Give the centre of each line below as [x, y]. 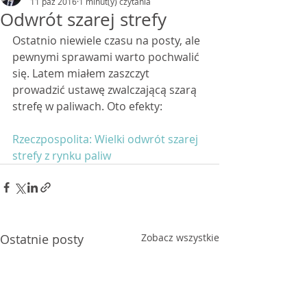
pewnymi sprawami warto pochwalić [107, 57]
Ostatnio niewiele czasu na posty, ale [108, 40]
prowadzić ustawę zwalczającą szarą [106, 90]
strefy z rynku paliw [62, 156]
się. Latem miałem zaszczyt [82, 73]
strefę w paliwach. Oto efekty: [87, 106]
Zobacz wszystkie [180, 237]
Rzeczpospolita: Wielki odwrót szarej [107, 139]
